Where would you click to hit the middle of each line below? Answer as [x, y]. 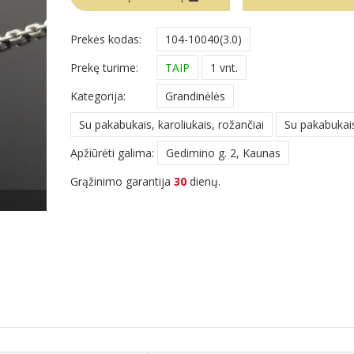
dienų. [203, 181]
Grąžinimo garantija [122, 181]
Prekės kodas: [106, 39]
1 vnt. [224, 67]
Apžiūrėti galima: [112, 153]
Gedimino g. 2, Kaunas [223, 153]
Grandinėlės [195, 96]
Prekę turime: [104, 67]
